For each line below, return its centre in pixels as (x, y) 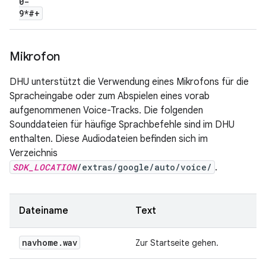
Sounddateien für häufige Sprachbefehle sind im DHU (122, 125)
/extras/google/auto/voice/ (144, 167)
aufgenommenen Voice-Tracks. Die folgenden (106, 111)
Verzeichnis (34, 153)
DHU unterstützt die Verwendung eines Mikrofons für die (129, 82)
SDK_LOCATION (45, 167)
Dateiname (44, 211)
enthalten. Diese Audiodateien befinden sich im (109, 139)
